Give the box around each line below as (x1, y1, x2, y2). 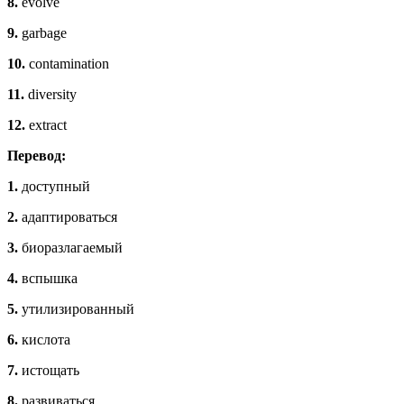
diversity (24, 87, 77, 103)
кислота (18, 332, 70, 348)
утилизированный (18, 301, 134, 317)
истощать (18, 363, 79, 379)
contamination (25, 56, 109, 72)
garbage (18, 25, 67, 41)
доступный (18, 179, 90, 195)
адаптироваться (18, 209, 117, 225)
